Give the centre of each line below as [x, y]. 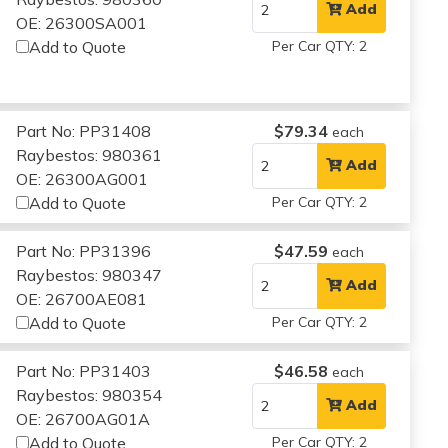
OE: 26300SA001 [82, 22]
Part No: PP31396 [84, 250]
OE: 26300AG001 [82, 178]
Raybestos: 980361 [89, 154]
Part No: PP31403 [84, 370]
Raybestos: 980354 [89, 394]
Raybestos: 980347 [89, 274]
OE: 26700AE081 [82, 298]
